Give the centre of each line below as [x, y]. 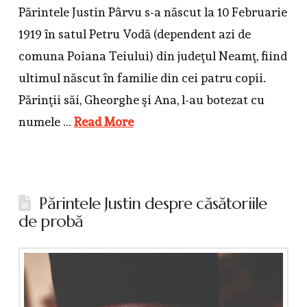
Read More [103, 122]
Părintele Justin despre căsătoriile [153, 204]
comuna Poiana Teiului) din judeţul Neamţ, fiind [152, 56]
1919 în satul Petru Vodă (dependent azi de [134, 34]
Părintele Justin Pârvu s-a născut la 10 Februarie [152, 12]
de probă [51, 222]
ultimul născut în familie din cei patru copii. [142, 78]
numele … [46, 122]
